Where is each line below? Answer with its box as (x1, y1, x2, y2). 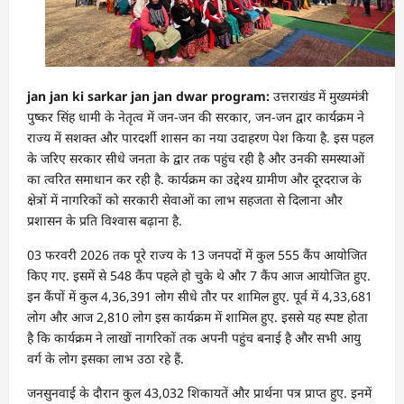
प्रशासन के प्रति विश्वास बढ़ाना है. (27, 212, 182, 230)
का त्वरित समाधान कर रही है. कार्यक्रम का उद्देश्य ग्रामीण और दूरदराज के (27, 170, 362, 188)
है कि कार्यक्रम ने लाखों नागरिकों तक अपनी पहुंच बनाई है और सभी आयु (27, 329, 361, 347)
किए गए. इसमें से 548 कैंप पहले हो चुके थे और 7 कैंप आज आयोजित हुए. (27, 267, 371, 285)
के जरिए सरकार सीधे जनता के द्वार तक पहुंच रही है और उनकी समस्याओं (27, 150, 364, 168)
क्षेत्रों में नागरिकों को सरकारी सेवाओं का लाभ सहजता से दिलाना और (27, 191, 343, 209)
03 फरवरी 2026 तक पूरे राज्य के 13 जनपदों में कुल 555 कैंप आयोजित (27, 246, 367, 264)
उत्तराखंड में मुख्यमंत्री (270, 87, 369, 106)
